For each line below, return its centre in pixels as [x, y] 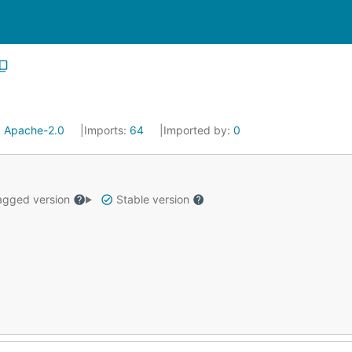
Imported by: [198, 130]
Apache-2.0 [34, 130]
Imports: [107, 130]
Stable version [152, 199]
